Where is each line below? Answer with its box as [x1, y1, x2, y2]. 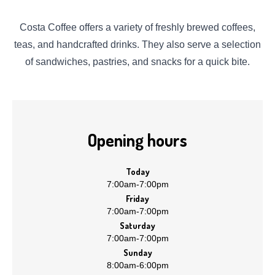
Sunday [123, 247, 152, 258]
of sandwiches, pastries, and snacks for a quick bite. [25, 56, 250, 68]
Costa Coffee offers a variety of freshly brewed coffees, [20, 22, 255, 33]
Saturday [120, 220, 155, 231]
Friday [126, 193, 149, 204]
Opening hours [88, 129, 187, 152]
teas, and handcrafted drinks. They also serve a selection [14, 39, 261, 50]
